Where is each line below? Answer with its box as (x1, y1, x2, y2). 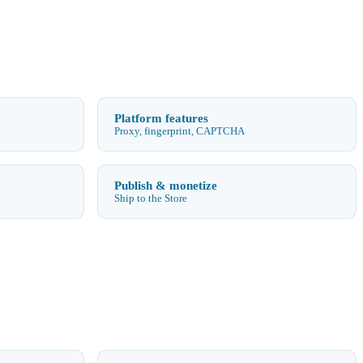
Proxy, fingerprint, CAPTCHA (114, 125, 245, 137)
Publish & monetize (114, 177, 217, 192)
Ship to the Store (114, 192, 187, 204)
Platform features (114, 110, 208, 125)
